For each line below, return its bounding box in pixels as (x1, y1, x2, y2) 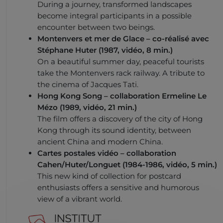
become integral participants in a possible (37, 11, 192, 21)
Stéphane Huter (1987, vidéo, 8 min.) (37, 45, 173, 55)
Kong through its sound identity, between (37, 125, 191, 135)
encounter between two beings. (37, 22, 155, 32)
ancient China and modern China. (37, 137, 163, 147)
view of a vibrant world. (37, 194, 122, 204)
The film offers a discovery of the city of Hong (37, 114, 203, 124)
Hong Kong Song (37, 91, 102, 101)
